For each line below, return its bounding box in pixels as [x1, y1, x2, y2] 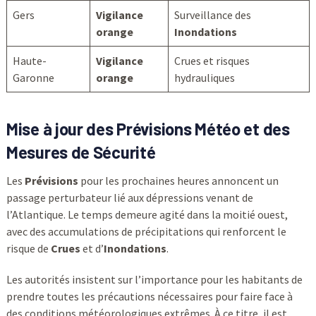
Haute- [12, 54, 47, 68]
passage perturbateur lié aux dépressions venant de [6, 190, 253, 205]
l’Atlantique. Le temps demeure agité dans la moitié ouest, [6, 207, 288, 222]
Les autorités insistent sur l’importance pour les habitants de [6, 272, 303, 287]
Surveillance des [174, 8, 251, 23]
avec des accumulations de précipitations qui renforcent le [6, 224, 286, 239]
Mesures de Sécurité [6, 142, 156, 163]
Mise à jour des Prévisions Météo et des [6, 119, 290, 140]
